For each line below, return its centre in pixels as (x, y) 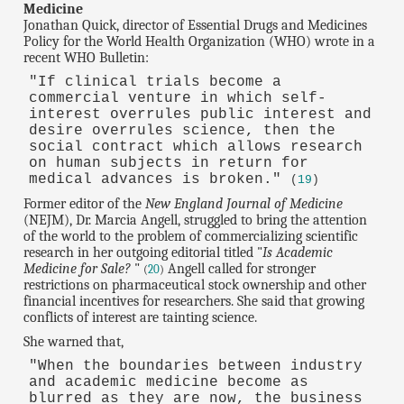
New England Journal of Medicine (244, 204)
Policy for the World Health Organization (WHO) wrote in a (200, 42)
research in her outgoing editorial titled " (143, 253)
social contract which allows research (195, 147)
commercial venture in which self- (177, 99)
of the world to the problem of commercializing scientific (191, 237)
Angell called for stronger (240, 269)
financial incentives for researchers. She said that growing (194, 302)
